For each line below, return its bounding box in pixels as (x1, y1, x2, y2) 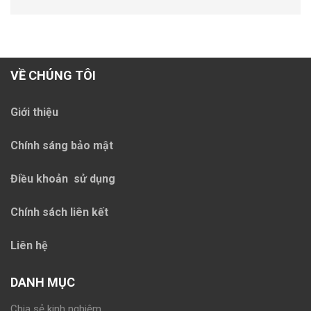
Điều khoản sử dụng (10, 172, 115, 186)
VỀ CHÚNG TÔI (10, 68, 96, 83)
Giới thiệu (10, 106, 58, 119)
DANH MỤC (10, 275, 75, 290)
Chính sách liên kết (10, 205, 108, 219)
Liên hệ (10, 239, 48, 253)
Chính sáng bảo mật (10, 139, 113, 153)
